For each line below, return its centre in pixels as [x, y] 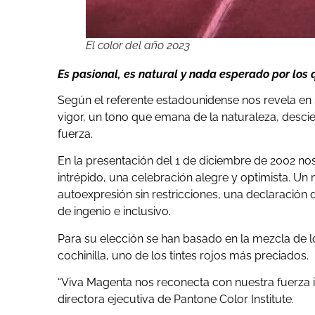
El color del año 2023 [138, 46]
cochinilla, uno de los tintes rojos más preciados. [183, 255]
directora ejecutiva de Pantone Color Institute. [177, 300]
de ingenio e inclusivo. [116, 212]
